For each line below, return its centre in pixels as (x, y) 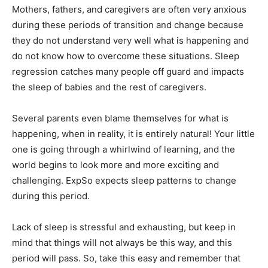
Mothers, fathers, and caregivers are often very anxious (129, 9)
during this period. (51, 196)
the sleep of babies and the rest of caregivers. (109, 87)
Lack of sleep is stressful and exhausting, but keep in (124, 227)
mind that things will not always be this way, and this (122, 242)
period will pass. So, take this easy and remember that (126, 258)
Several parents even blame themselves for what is (120, 118)
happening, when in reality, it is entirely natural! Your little (133, 133)
